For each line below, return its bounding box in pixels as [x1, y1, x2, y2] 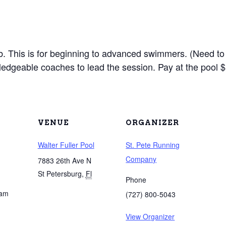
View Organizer [126, 211, 175, 221]
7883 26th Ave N [37, 155, 91, 165]
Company [126, 154, 157, 164]
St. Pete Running [126, 140, 180, 150]
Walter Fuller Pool [37, 140, 94, 150]
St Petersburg [37, 168, 82, 179]
